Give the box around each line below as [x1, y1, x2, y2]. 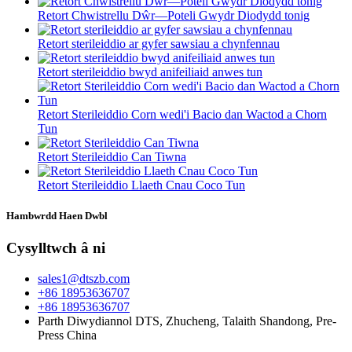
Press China [38, 328, 97, 343]
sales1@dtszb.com [38, 272, 130, 286]
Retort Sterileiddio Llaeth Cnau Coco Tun [38, 178, 245, 192]
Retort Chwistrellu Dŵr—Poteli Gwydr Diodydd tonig [38, 9, 310, 23]
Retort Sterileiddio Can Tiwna [38, 150, 186, 164]
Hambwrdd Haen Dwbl [6, 210, 108, 222]
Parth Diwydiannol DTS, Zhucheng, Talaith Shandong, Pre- [38, 314, 336, 328]
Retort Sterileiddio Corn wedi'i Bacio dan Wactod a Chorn [38, 108, 327, 122]
